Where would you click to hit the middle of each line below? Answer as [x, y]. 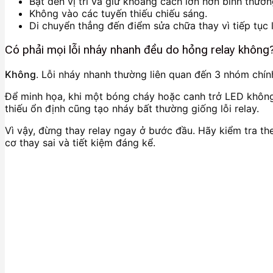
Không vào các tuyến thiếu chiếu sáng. [118, 14]
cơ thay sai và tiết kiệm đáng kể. [80, 142]
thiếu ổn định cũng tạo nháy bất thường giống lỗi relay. [132, 108]
